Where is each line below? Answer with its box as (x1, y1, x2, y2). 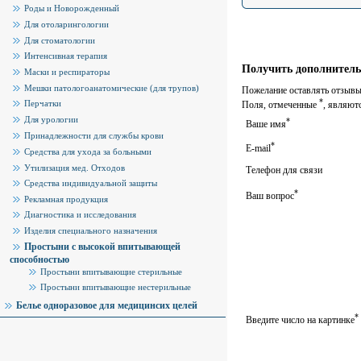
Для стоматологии (24, 35, 95, 45)
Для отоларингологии (24, 19, 109, 29)
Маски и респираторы (24, 66, 110, 77)
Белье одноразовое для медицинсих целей (16, 299, 197, 311)
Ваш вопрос (246, 190, 294, 202)
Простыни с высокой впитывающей (24, 240, 180, 252)
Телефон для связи (246, 164, 322, 176)
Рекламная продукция (24, 193, 108, 204)
